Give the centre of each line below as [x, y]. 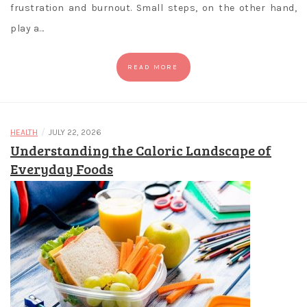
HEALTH [24, 133]
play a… [27, 29]
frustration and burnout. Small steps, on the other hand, [153, 8]
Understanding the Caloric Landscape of [141, 150]
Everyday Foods [62, 169]
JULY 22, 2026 [75, 133]
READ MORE [153, 67]
